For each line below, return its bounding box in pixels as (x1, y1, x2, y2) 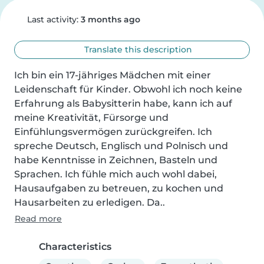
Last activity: (24, 14, 81, 25)
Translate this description (82, 44, 193, 55)
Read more (15, 213, 62, 224)
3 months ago (80, 14, 140, 25)
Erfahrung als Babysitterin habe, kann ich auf (14, 98, 232, 109)
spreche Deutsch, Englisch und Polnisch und (14, 140, 228, 151)
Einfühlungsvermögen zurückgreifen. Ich (14, 126, 212, 137)
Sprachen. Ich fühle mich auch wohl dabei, (14, 169, 217, 180)
